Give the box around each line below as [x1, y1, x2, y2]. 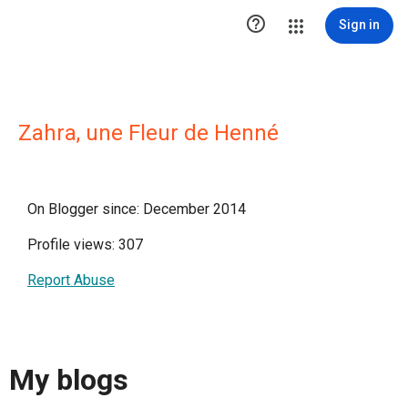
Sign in [339, 17, 380, 32]
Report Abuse [27, 271, 115, 289]
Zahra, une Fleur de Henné [18, 120, 279, 146]
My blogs [9, 362, 128, 398]
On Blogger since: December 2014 [27, 200, 246, 218]
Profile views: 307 [27, 236, 143, 253]
